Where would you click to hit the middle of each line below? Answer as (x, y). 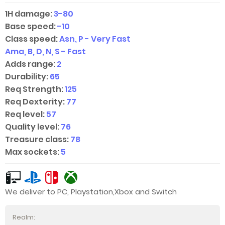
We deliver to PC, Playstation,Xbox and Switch (91, 192)
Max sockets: (32, 152)
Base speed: (30, 26)
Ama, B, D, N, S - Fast (45, 51)
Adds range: (30, 64)
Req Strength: (34, 89)
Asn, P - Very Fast (94, 39)
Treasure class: (37, 139)
